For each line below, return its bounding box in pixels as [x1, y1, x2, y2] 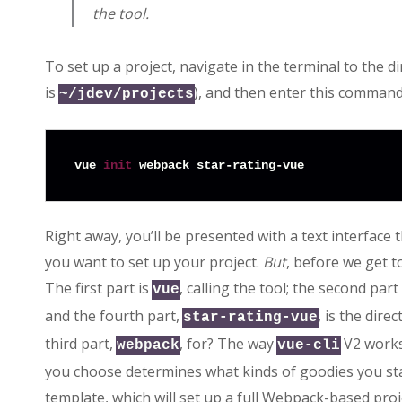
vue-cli [276, 337, 340, 354]
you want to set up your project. [44, 252, 263, 273]
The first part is [44, 278, 153, 299]
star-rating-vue [182, 310, 318, 327]
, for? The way [179, 334, 277, 354]
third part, [44, 334, 117, 354]
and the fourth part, [44, 306, 183, 327]
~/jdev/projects [58, 86, 194, 103]
